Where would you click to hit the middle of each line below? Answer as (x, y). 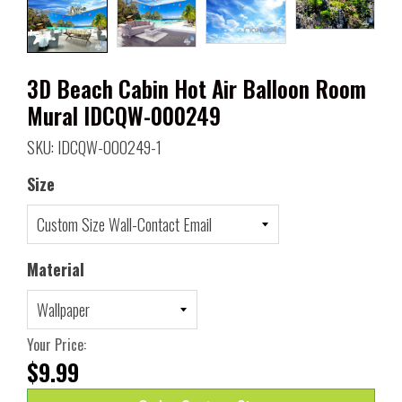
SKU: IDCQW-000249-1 (94, 148)
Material (56, 270)
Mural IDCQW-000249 (124, 116)
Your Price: (57, 345)
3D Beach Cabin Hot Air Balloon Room (197, 89)
